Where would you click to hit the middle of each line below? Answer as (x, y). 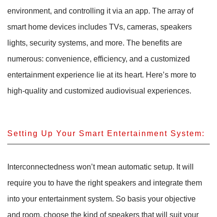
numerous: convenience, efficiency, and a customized (99, 59)
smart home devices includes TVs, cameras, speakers (100, 27)
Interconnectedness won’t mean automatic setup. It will (101, 167)
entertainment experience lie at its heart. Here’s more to (102, 75)
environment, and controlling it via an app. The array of (100, 11)
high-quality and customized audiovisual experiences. (99, 91)
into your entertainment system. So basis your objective (101, 199)
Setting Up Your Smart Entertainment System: (106, 133)
